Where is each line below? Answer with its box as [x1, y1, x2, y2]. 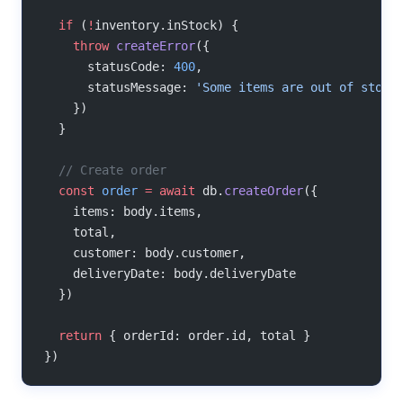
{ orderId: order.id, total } [102, 327, 310, 343]
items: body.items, [44, 203, 202, 219]
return [44, 327, 102, 343]
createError [109, 38, 195, 53]
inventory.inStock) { [94, 17, 238, 32]
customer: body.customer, [44, 245, 246, 260]
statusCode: [44, 58, 174, 74]
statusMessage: [44, 79, 195, 94]
